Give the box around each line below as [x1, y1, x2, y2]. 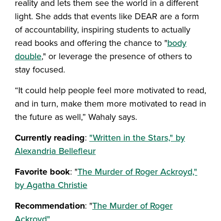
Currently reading [15, 131, 85, 144]
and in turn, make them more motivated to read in [15, 97, 206, 110]
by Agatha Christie [15, 178, 87, 191]
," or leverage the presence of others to [41, 49, 192, 63]
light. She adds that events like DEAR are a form [15, 9, 199, 23]
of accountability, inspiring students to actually [15, 23, 190, 36]
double [15, 49, 41, 63]
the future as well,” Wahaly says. [15, 110, 137, 123]
